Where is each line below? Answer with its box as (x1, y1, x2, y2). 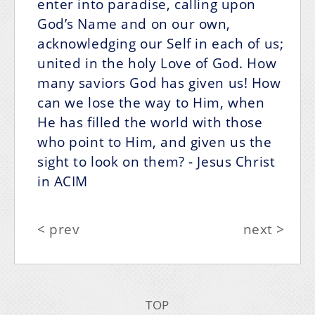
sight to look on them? (37, 153, 185, 171)
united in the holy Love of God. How (37, 54, 277, 72)
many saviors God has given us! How (37, 74, 281, 92)
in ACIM (37, 172, 89, 191)
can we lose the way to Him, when (37, 94, 265, 112)
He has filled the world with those (37, 113, 263, 131)
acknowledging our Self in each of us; (37, 34, 284, 53)
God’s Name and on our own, (37, 15, 231, 33)
